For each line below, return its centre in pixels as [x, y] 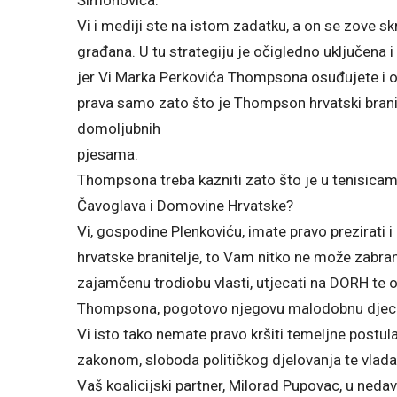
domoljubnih [119, 128]
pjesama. [108, 154]
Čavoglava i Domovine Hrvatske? [185, 205]
